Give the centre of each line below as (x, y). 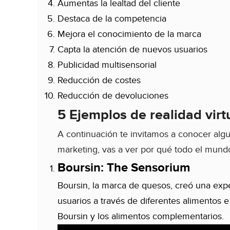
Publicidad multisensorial (107, 65)
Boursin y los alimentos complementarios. (141, 217)
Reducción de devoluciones (113, 96)
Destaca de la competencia (112, 19)
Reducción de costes (99, 81)
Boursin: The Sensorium (124, 168)
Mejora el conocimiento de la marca (131, 34)
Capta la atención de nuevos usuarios (132, 50)
